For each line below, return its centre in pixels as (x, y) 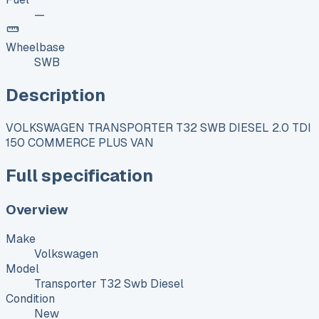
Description (56, 95)
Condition (30, 299)
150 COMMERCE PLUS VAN (80, 142)
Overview (37, 209)
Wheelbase (35, 47)
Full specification (79, 175)
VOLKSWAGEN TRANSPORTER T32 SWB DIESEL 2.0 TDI (158, 127)
